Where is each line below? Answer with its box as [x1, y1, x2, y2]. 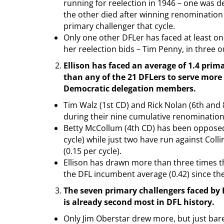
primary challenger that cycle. [63, 20, 175, 31]
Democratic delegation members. [63, 82, 196, 94]
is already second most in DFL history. [63, 196, 214, 207]
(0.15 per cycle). [63, 145, 121, 156]
